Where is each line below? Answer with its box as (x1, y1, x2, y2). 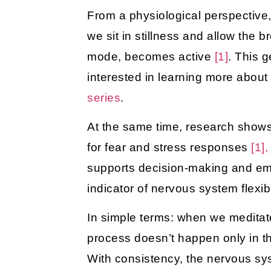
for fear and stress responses (87, 141, 252, 154)
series (87, 91, 121, 104)
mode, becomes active (87, 50, 215, 63)
